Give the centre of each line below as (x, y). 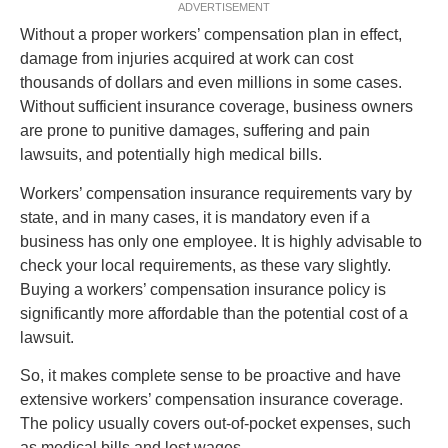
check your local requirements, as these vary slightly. (205, 265)
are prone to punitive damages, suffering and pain (195, 131)
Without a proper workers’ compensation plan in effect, (211, 35)
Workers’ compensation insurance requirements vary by (216, 193)
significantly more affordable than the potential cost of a (214, 313)
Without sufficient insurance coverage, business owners (216, 107)
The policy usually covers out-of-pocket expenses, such (215, 424)
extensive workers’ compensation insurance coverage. (211, 400)
